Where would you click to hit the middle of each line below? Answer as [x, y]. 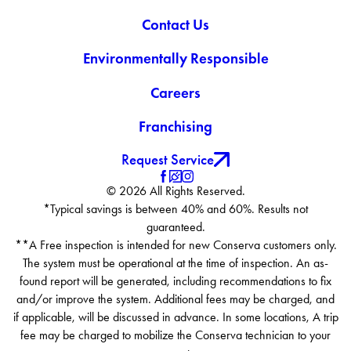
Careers [175, 92]
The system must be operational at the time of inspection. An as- [175, 263]
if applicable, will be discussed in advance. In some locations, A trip [175, 317]
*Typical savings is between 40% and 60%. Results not [175, 209]
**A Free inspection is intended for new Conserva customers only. [175, 245]
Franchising [175, 127]
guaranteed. [175, 227]
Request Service [168, 159]
